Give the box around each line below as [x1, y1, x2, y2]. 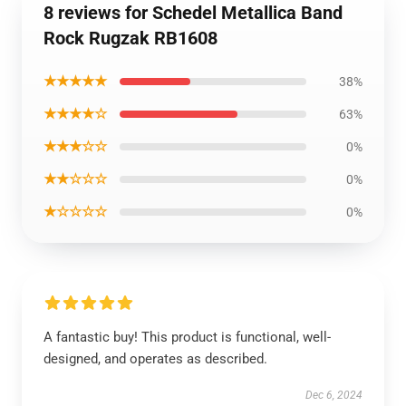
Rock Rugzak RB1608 [43, 27, 217, 49]
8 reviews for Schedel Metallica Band [43, 2, 343, 24]
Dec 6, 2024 [305, 389, 362, 401]
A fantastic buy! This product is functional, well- [43, 329, 331, 345]
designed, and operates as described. [43, 351, 267, 367]
